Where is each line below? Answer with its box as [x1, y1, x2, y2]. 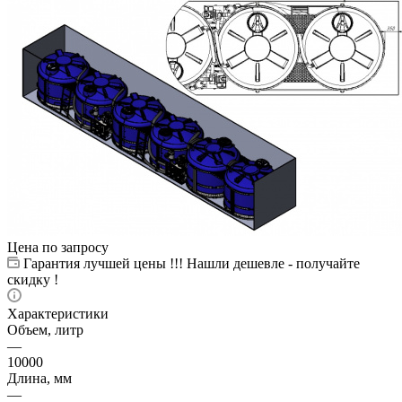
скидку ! [7, 271, 58, 287]
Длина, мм [7, 370, 72, 386]
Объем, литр [7, 321, 83, 337]
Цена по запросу [7, 239, 109, 255]
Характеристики [7, 305, 109, 321]
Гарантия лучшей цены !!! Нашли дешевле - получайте [23, 255, 360, 271]
